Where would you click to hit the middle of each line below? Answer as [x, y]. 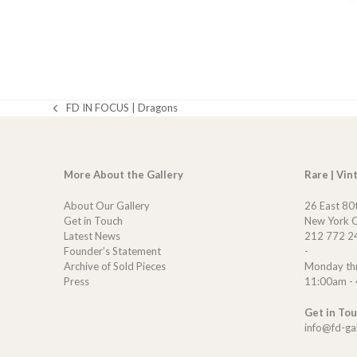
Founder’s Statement [112, 251]
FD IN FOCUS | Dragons [122, 108]
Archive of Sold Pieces [114, 266]
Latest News [92, 235]
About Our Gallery [106, 205]
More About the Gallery [123, 174]
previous [73, 114]
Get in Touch [93, 220]
